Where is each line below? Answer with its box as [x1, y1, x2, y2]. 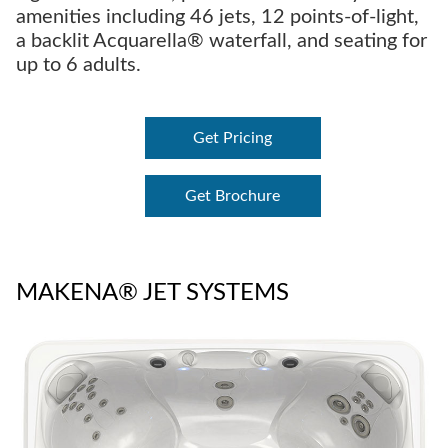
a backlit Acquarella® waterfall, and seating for [16, 31, 427, 52]
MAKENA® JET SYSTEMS [16, 281, 289, 306]
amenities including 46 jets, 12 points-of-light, [16, 7, 419, 28]
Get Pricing [193, 130, 273, 147]
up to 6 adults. [16, 55, 141, 76]
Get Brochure [185, 188, 281, 205]
